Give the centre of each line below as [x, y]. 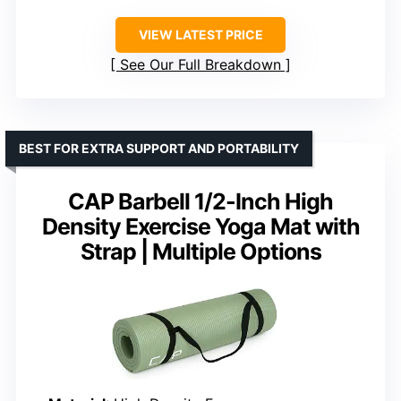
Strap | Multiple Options [200, 252]
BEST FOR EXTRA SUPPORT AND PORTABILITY [159, 149]
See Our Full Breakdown [200, 65]
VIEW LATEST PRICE [200, 35]
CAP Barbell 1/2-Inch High [200, 202]
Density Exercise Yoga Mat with [200, 227]
